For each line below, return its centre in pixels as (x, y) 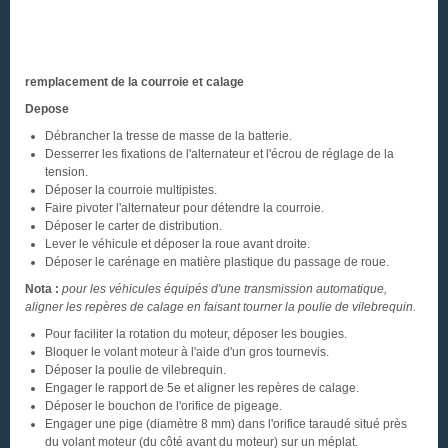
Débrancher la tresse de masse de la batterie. (168, 136)
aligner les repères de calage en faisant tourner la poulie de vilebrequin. (220, 307)
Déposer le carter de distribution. (133, 226)
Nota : (42, 289)
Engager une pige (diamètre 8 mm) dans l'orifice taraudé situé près (226, 424)
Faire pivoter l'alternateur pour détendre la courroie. (184, 208)
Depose (47, 109)
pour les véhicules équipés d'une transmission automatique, (223, 289)
